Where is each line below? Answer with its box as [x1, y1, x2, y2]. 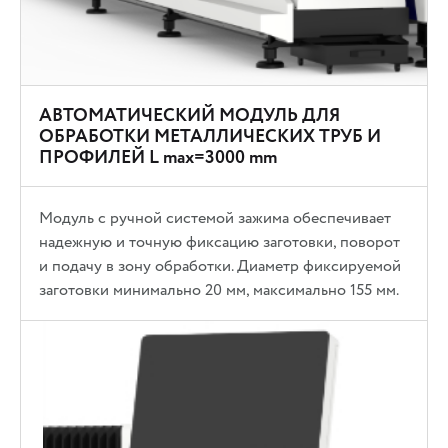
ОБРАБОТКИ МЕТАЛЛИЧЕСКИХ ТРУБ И [39, 122, 382, 150]
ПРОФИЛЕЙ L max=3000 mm [39, 143, 278, 171]
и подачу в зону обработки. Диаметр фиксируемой [39, 253, 402, 278]
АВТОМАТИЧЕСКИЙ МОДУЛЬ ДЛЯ [39, 101, 341, 129]
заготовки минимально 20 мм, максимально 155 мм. [39, 277, 400, 302]
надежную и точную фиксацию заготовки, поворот [39, 229, 401, 254]
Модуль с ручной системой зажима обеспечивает [39, 205, 392, 230]
